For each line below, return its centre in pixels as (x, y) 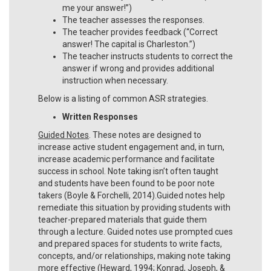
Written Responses (100, 116)
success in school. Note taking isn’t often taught (128, 171)
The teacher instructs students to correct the (148, 56)
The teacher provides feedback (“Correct (140, 32)
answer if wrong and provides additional (138, 68)
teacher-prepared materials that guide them (122, 219)
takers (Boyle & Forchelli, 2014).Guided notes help (132, 195)
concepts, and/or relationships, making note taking (134, 256)
